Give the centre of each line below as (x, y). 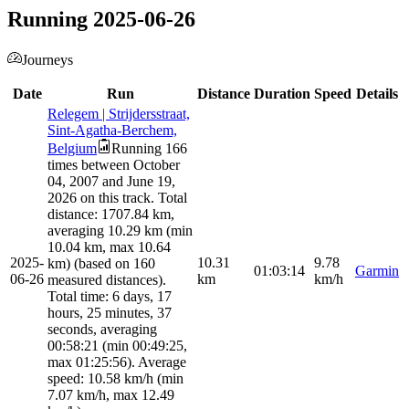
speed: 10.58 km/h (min (115, 379)
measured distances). (107, 280)
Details (377, 94)
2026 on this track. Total (117, 198)
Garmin (377, 271)
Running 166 (149, 149)
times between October (114, 165)
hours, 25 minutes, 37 (110, 313)
